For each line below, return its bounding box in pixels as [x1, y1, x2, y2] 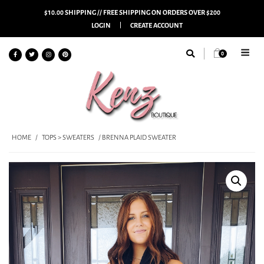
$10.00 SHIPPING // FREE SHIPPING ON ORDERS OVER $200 [44, 7, 220, 17]
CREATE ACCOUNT [130, 20, 183, 30]
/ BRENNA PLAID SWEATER [97, 132, 176, 142]
